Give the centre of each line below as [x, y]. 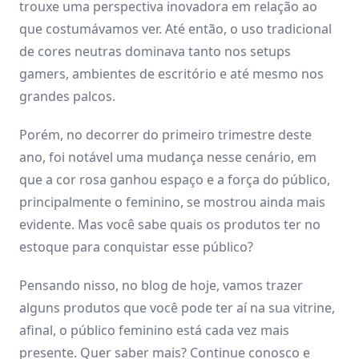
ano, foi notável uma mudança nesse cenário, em [168, 157]
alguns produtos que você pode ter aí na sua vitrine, [177, 307]
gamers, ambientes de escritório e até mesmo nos [171, 73]
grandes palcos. [69, 96]
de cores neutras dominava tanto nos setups [155, 51]
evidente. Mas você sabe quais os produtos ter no [170, 224]
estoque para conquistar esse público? [138, 246]
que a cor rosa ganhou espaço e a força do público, [175, 179]
